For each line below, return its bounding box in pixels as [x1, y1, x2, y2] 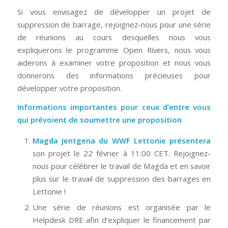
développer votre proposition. [17, 82, 122, 93]
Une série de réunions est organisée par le [32, 202, 211, 213]
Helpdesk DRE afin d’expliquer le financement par [32, 215, 211, 225]
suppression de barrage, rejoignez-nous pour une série [17, 19, 211, 30]
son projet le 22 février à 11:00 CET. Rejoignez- [32, 148, 211, 159]
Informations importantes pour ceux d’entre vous [17, 102, 211, 112]
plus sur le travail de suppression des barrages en [32, 174, 211, 184]
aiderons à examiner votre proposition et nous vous [17, 57, 211, 68]
